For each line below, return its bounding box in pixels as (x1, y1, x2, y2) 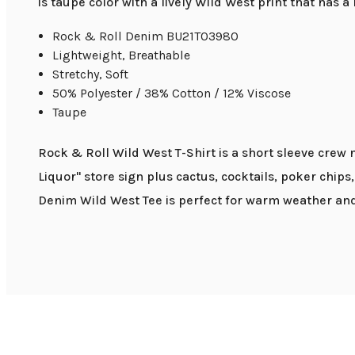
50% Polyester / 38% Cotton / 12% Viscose (52, 86, 292, 101)
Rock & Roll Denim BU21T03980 (52, 29, 239, 44)
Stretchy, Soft (52, 67, 129, 82)
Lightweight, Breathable (52, 48, 191, 63)
